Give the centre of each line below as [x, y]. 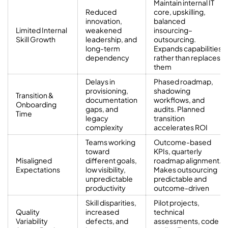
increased [102, 211]
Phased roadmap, [183, 81]
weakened [104, 30]
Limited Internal [41, 30]
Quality [28, 211]
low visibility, [106, 169]
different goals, [111, 160]
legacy [97, 118]
